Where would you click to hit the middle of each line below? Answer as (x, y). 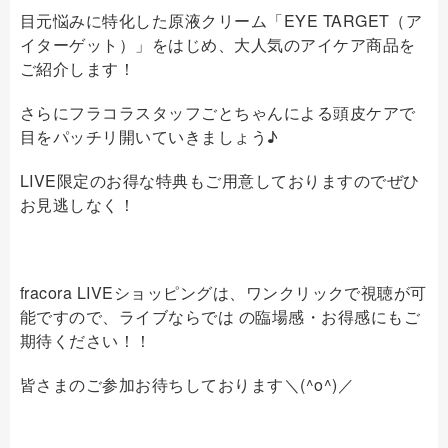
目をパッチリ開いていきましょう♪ (149, 136)
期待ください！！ (86, 340)
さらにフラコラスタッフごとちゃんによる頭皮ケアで (218, 112)
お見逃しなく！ (78, 204)
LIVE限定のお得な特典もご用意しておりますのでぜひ (220, 180)
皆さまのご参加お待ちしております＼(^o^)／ (187, 384)
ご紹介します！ (78, 68)
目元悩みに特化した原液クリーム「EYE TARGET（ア (221, 20)
